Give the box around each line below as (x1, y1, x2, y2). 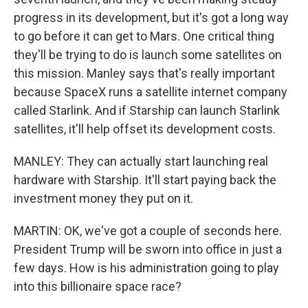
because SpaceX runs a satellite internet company (14, 85, 287, 99)
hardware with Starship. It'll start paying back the (14, 173, 276, 187)
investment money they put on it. (14, 191, 193, 206)
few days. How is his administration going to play (14, 261, 279, 275)
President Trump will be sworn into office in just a (14, 242, 282, 256)
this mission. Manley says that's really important (14, 66, 275, 80)
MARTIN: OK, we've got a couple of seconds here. (14, 223, 282, 238)
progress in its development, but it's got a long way (14, 10, 289, 25)
